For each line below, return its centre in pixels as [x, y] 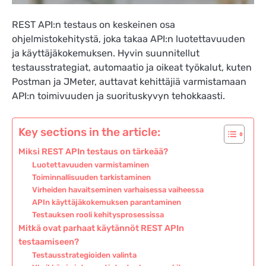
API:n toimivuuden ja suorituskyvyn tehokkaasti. [118, 96]
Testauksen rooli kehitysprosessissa [98, 215]
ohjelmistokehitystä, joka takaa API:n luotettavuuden [129, 39]
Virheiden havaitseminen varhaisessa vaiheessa [118, 190]
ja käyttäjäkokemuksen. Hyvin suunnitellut [106, 53]
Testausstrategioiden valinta [84, 255]
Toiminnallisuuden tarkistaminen [91, 178]
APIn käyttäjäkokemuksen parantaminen [106, 202]
